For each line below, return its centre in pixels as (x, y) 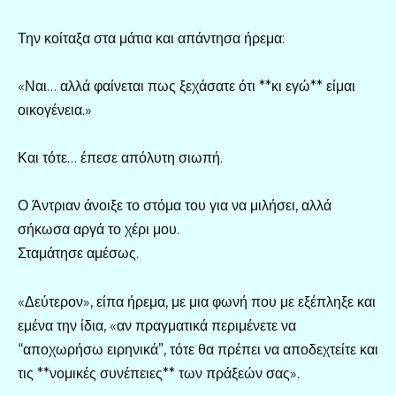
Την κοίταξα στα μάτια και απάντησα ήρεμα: (151, 38)
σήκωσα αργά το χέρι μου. (99, 230)
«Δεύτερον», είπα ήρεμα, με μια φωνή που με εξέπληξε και (197, 301)
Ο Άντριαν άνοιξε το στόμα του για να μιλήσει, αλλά (175, 206)
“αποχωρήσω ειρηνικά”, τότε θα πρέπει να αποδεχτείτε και (198, 349)
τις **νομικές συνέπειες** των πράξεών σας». (159, 373)
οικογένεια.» (55, 110)
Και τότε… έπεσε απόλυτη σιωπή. (120, 158)
